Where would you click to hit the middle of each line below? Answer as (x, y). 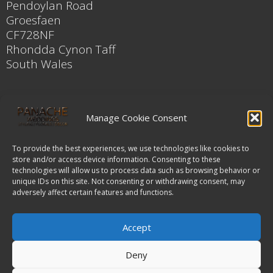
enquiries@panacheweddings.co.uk (102, 218)
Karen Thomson (48, 123)
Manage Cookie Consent (136, 117)
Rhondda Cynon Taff (61, 49)
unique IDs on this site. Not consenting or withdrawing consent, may (129, 181)
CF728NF (30, 34)
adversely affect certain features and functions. (93, 192)
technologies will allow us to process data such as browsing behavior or (136, 170)
